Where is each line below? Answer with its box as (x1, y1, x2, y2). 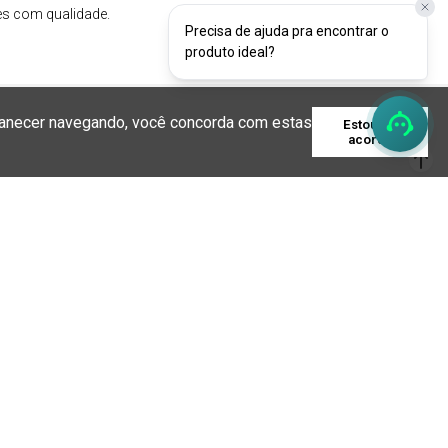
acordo (347, 132, 393, 147)
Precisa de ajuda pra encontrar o (185, 23, 389, 39)
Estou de (343, 117, 398, 132)
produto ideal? (185, 44, 275, 60)
